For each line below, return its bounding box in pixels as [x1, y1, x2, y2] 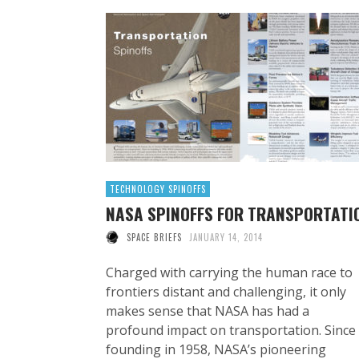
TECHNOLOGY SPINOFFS [110, 182, 206, 196]
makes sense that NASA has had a [106, 301, 309, 320]
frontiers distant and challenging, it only [106, 282, 346, 301]
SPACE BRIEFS [126, 230, 182, 244]
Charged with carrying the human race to [106, 263, 353, 281]
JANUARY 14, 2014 [189, 230, 263, 244]
